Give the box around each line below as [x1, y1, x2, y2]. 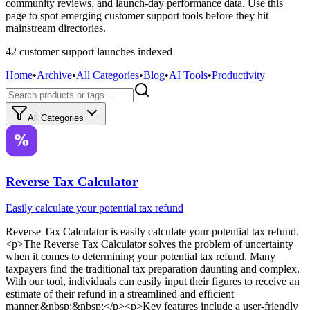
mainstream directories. [6, 21, 106, 34]
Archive [37, 69, 72, 81]
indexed [135, 45, 172, 57]
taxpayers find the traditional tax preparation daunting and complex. [6, 263, 300, 275]
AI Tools [169, 69, 208, 81]
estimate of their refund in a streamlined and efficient [6, 288, 234, 300]
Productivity [212, 69, 265, 81]
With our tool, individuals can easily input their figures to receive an [6, 275, 300, 288]
